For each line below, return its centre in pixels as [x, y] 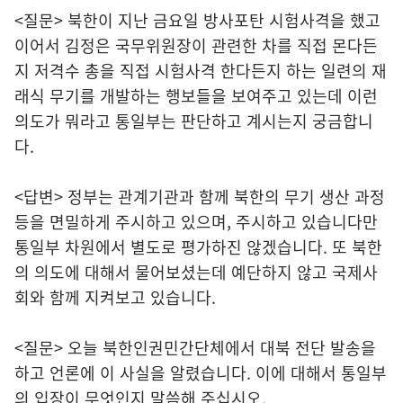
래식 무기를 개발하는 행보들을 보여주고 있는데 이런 [196, 95]
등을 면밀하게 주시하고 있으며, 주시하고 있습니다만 [196, 221]
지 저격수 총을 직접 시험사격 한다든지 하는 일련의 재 [201, 70]
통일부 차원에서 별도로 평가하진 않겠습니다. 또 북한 [198, 246]
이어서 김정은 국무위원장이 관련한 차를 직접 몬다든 [196, 45]
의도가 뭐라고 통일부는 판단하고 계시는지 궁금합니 [194, 121]
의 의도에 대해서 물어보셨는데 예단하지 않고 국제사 [196, 272]
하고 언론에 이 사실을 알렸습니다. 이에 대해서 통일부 [201, 372]
